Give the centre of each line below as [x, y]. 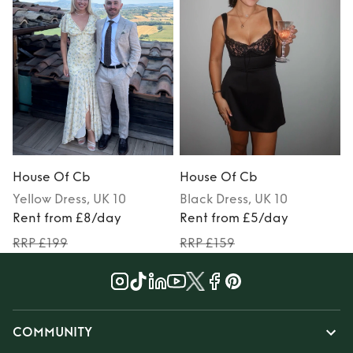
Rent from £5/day [234, 218]
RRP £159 [207, 243]
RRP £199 [40, 243]
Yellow [32, 199]
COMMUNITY [52, 333]
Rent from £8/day [67, 218]
